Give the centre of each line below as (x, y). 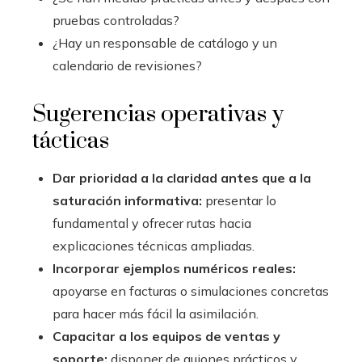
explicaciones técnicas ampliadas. (154, 246)
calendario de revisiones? (127, 66)
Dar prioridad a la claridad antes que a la (182, 178)
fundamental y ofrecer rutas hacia (152, 223)
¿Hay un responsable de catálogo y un (165, 43)
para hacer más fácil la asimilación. (156, 314)
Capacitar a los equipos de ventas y (166, 337)
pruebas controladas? (116, 21)
